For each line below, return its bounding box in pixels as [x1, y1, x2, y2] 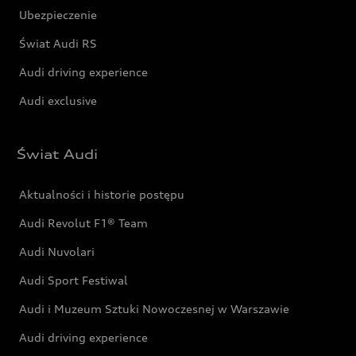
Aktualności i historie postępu [19, 188, 185, 201]
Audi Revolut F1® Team [19, 216, 149, 230]
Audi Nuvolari [19, 245, 95, 258]
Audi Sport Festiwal [19, 273, 129, 287]
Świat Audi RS [19, 37, 98, 50]
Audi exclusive [19, 94, 98, 107]
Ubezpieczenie [19, 8, 98, 21]
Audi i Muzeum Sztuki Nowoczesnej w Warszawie [19, 302, 290, 315]
